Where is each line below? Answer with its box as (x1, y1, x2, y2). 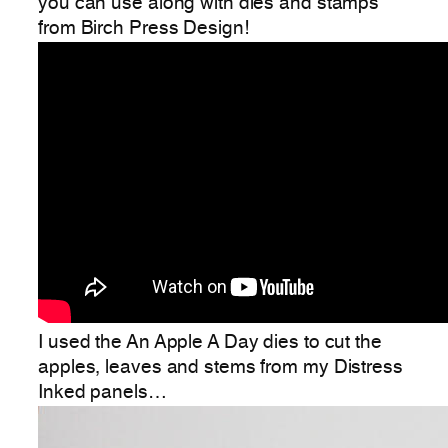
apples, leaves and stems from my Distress (38, 358, 403, 377)
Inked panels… (38, 383, 167, 402)
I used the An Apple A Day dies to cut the (38, 333, 382, 352)
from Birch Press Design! (38, 19, 249, 38)
